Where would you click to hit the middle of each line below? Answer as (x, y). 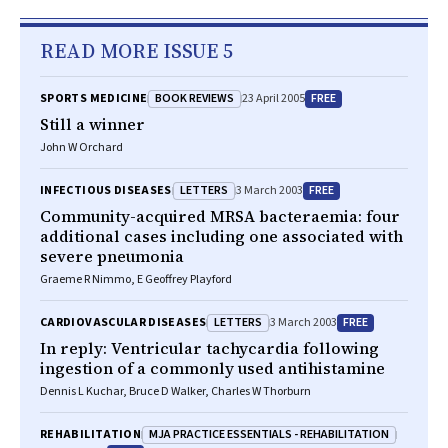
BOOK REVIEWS (195, 98)
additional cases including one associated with (221, 236)
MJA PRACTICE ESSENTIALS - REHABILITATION (269, 434)
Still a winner (92, 124)
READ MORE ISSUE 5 (136, 51)
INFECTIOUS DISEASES (106, 190)
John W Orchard (81, 147)
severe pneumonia (112, 256)
